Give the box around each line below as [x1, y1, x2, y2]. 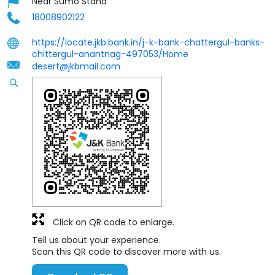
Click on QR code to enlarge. [53, 216, 174, 229]
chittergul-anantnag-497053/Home [32, 48, 188, 61]
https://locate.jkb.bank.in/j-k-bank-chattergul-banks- [32, 36, 265, 49]
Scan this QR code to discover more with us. [32, 246, 221, 258]
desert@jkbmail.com [32, 60, 120, 73]
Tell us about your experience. [32, 234, 161, 247]
